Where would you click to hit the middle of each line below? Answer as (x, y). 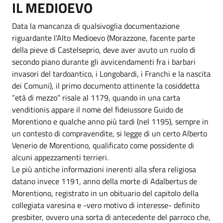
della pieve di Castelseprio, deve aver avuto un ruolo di (104, 50)
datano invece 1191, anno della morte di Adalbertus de (105, 181)
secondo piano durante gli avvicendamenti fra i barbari (104, 61)
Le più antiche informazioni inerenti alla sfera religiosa (104, 169)
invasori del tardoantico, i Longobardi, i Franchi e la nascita (111, 73)
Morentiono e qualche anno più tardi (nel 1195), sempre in (110, 121)
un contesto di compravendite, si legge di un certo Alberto (110, 133)
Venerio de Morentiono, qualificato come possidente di (103, 145)
